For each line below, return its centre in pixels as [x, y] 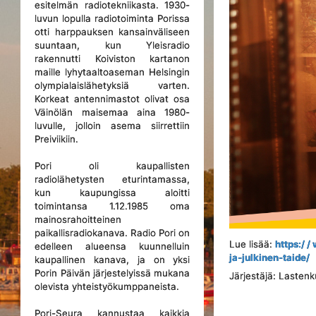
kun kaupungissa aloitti [113, 193]
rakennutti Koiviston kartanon [113, 59]
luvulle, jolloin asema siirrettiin [113, 126]
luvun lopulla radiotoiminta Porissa [113, 18]
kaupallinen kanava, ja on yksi [113, 260]
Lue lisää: [253, 244]
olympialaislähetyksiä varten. [113, 85]
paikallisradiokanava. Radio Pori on [113, 233]
